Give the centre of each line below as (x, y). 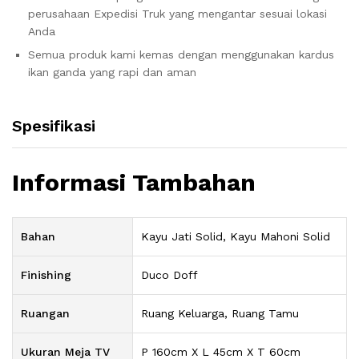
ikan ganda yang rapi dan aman (112, 72)
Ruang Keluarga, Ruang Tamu (220, 313)
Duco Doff (169, 274)
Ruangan (45, 313)
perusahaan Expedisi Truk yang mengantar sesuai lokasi (177, 14)
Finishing (46, 274)
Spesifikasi (54, 126)
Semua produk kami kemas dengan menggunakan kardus (181, 54)
